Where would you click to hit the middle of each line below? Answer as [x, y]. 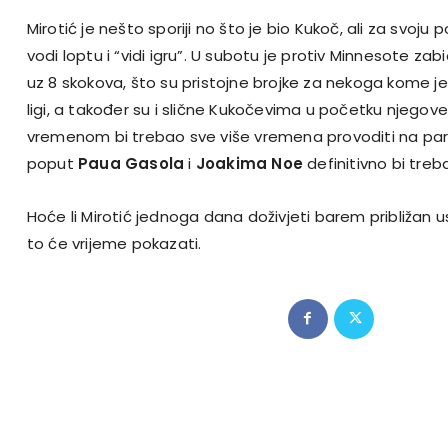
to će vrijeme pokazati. [114, 243]
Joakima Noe [249, 163]
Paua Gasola [131, 163]
